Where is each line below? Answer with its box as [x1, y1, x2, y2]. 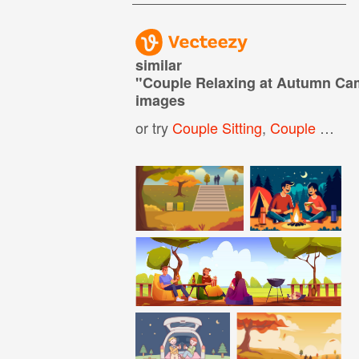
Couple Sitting [172, 116, 263, 138]
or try [135, 116, 173, 138]
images [135, 89, 186, 111]
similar [135, 54, 183, 75]
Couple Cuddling [270, 116, 321, 138]
